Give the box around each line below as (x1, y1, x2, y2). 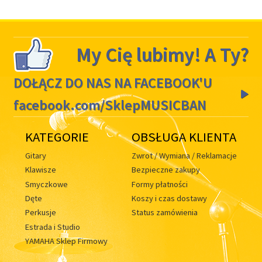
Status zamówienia (131, 207, 198, 218)
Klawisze (25, 164, 57, 175)
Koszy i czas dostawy (131, 193, 207, 204)
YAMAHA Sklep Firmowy (25, 236, 108, 247)
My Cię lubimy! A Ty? (76, 42, 249, 67)
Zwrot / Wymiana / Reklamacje (131, 150, 237, 161)
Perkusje (25, 207, 57, 218)
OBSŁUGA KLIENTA (131, 128, 236, 145)
